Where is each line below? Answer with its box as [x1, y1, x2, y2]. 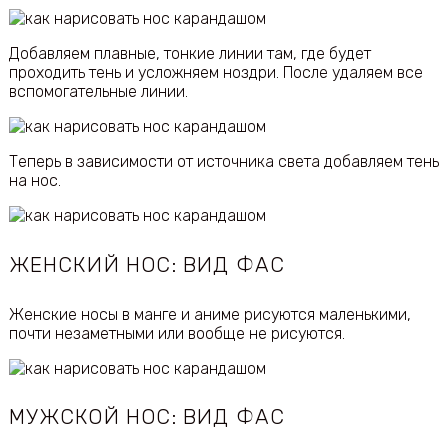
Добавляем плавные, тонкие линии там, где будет [8, 44, 371, 64]
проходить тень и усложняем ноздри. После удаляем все [8, 63, 423, 83]
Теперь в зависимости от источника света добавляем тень [8, 152, 439, 172]
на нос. [8, 171, 61, 191]
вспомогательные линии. [8, 82, 188, 102]
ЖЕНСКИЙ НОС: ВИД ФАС [8, 252, 285, 277]
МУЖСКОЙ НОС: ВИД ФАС [8, 405, 285, 430]
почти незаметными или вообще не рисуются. [8, 323, 345, 343]
